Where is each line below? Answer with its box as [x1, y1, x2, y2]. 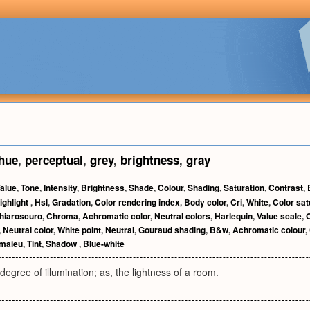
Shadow [46, 237, 79, 250]
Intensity [44, 181, 77, 194]
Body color [184, 196, 226, 208]
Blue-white [83, 237, 125, 250]
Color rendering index [95, 196, 180, 208]
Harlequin [215, 210, 253, 222]
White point [57, 224, 101, 236]
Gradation [52, 196, 91, 208]
